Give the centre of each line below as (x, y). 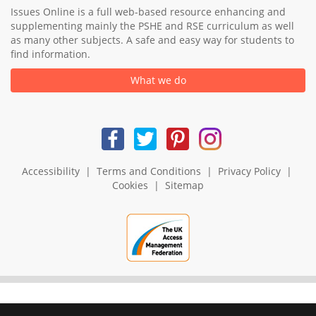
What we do (158, 80)
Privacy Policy (249, 171)
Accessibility (50, 171)
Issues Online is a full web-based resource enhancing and (148, 12)
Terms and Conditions (148, 171)
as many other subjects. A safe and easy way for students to (152, 40)
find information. (50, 54)
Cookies (130, 186)
